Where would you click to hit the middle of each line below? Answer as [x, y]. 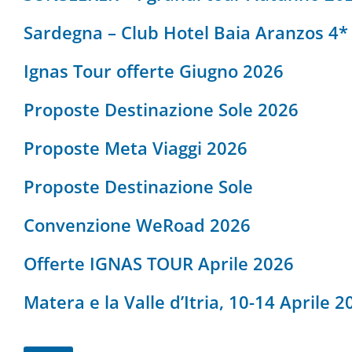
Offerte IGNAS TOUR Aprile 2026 [159, 263]
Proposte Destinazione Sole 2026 [161, 109]
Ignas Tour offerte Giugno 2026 [154, 70]
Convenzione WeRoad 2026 [137, 224]
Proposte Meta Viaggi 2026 [136, 147]
